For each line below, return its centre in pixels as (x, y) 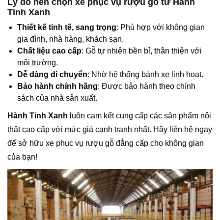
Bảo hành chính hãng (57, 86)
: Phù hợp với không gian (161, 27)
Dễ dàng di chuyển (52, 74)
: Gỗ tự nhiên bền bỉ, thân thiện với (142, 51)
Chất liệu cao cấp (49, 51)
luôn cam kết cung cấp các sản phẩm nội (139, 115)
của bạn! (22, 157)
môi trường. (38, 62)
